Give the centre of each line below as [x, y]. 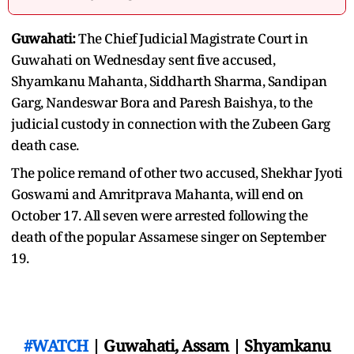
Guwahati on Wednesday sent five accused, [143, 59]
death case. [45, 145]
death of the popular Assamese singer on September [169, 236]
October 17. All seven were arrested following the [160, 215]
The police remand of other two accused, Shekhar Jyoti [177, 172]
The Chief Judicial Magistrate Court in [193, 38]
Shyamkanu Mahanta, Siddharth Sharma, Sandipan [169, 81]
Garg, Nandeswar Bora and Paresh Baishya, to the [162, 102]
